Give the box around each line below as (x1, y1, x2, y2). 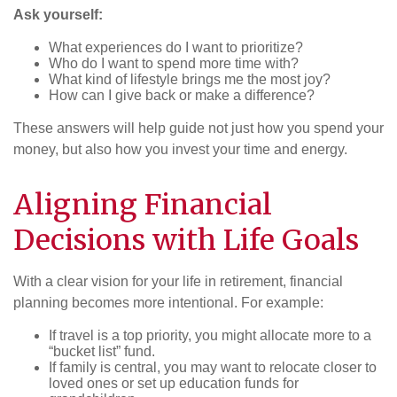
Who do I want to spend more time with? (49, 55, 299, 71)
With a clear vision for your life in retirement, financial (13, 273, 343, 289)
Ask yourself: (13, 6, 103, 22)
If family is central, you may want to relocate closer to (49, 359, 377, 375)
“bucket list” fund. (49, 343, 155, 359)
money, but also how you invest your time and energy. (13, 141, 347, 157)
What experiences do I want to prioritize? (49, 39, 303, 55)
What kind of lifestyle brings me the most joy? (49, 71, 331, 87)
